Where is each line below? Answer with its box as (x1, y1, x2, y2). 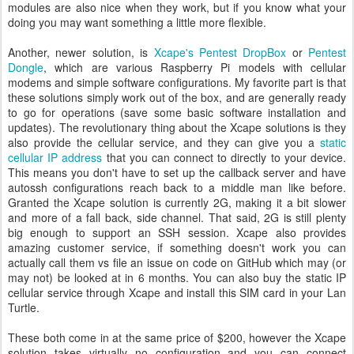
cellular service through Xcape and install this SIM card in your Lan (8, 284, 346, 300)
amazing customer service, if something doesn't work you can (8, 239, 346, 255)
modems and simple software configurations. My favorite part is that (8, 74, 346, 90)
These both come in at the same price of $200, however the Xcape (8, 330, 346, 345)
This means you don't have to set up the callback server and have (8, 164, 346, 180)
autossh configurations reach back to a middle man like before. (8, 179, 346, 195)
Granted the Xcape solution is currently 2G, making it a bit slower (8, 194, 346, 210)
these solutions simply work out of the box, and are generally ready (8, 89, 346, 105)
